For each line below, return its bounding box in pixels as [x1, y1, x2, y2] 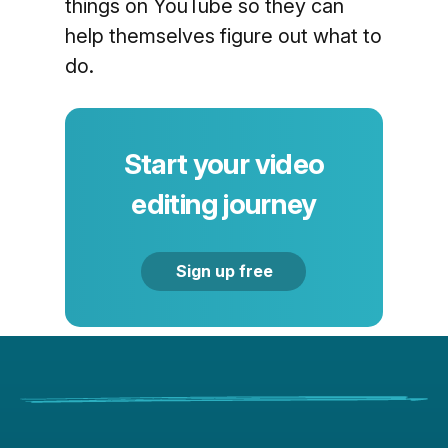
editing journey [131, 187, 317, 221]
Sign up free [176, 261, 274, 281]
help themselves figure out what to [64, 24, 382, 48]
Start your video [123, 147, 325, 181]
